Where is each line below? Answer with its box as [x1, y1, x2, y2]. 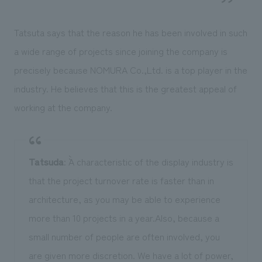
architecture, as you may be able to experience [28, 191, 220, 206]
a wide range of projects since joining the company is [13, 43, 227, 58]
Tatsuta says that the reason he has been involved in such [13, 25, 247, 39]
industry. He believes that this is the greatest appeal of [13, 81, 237, 95]
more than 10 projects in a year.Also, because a [28, 210, 219, 225]
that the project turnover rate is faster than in [28, 173, 214, 187]
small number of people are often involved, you [28, 229, 220, 243]
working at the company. [13, 99, 112, 114]
